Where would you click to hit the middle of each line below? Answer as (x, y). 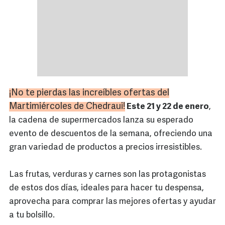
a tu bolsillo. (33, 215)
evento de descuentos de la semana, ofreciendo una (111, 134)
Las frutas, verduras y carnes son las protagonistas (107, 175)
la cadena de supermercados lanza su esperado (101, 121)
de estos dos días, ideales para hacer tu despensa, (106, 188)
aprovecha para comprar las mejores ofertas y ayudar (113, 202)
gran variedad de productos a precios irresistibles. (105, 148)
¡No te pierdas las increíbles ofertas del (89, 93)
